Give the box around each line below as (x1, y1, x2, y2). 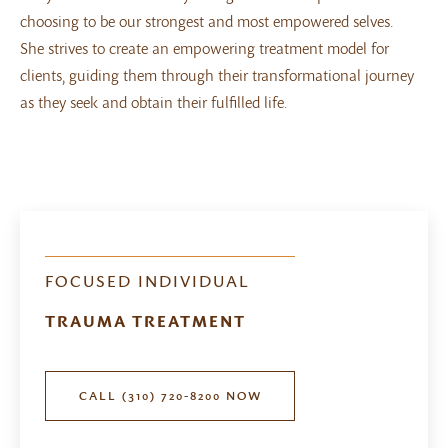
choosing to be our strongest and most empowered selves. (20, 11, 393, 32)
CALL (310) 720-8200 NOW (78, 387, 262, 405)
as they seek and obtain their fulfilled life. (20, 92, 287, 113)
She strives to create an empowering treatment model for (20, 38, 389, 59)
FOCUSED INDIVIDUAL (45, 270, 250, 293)
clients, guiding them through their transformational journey (20, 65, 414, 86)
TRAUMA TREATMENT (45, 310, 246, 333)
